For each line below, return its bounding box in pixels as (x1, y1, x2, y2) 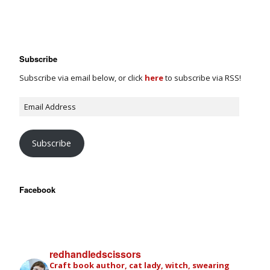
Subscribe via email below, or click (19, 72, 145, 83)
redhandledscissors (49, 247, 141, 262)
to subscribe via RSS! (163, 72, 241, 83)
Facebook (19, 184, 55, 196)
